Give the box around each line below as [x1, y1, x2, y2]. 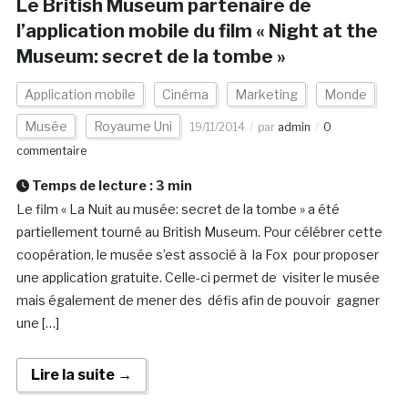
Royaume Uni [93, 118, 172, 135]
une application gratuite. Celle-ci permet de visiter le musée [15, 270, 380, 286]
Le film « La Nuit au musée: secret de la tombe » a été [15, 201, 340, 218]
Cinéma [161, 87, 209, 103]
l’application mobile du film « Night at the [15, 20, 378, 43]
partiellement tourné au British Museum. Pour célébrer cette [15, 224, 382, 240]
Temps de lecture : [28, 178, 156, 194]
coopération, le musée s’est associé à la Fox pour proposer [15, 247, 379, 263]
